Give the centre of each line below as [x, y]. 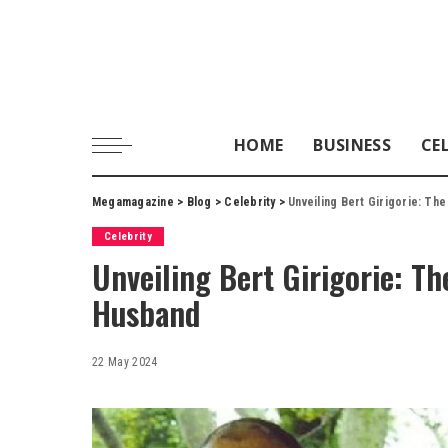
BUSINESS [352, 144]
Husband [146, 312]
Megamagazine [133, 201]
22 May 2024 [125, 361]
